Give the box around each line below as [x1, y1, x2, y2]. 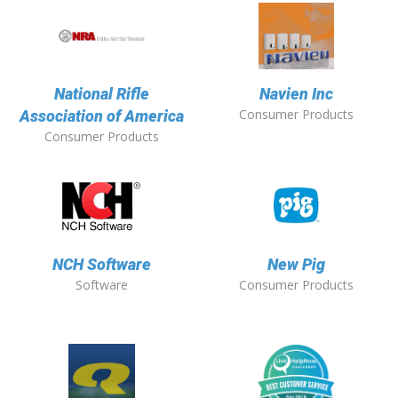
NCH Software [52, 255, 151, 275]
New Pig [267, 255, 325, 275]
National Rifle [54, 84, 149, 104]
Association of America [20, 107, 184, 126]
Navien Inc [259, 84, 333, 104]
